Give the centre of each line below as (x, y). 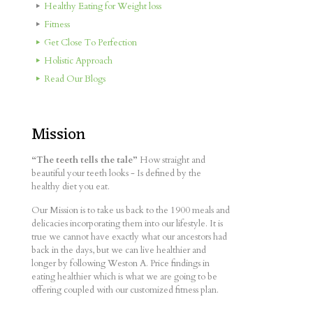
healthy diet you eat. (71, 187)
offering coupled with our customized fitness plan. (125, 290)
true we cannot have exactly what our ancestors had (129, 237)
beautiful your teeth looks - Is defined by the (116, 173)
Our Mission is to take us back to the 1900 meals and (131, 210)
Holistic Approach (79, 61)
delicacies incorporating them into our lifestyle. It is (127, 224)
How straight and (172, 160)
